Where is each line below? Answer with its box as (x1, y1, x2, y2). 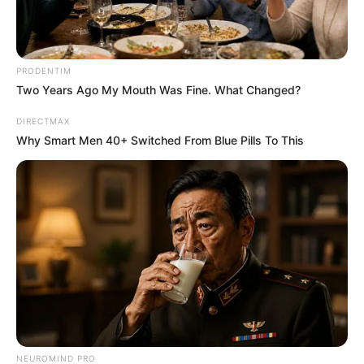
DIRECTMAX (16, 116, 70, 127)
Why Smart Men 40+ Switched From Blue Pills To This (16, 133, 304, 148)
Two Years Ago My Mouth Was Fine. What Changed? (16, 83, 301, 97)
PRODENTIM (16, 66, 71, 76)
